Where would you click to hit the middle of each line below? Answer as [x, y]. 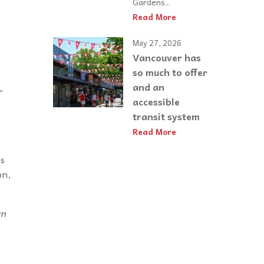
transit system [166, 116]
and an [148, 86]
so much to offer [170, 72]
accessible [156, 101]
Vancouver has [167, 57]
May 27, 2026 [157, 43]
